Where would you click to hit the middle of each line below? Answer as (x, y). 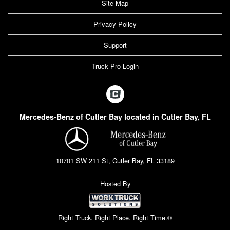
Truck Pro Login (115, 66)
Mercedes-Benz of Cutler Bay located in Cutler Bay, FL (115, 117)
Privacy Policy (115, 24)
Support (115, 45)
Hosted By (115, 183)
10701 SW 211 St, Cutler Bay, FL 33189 (115, 161)
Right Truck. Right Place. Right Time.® (115, 218)
